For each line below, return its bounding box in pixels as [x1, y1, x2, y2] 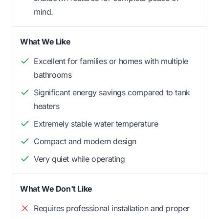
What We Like [20, 36, 71, 46]
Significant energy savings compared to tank [34, 87, 190, 97]
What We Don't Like [20, 183, 92, 194]
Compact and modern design [34, 136, 136, 146]
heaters [34, 101, 60, 111]
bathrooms [34, 69, 72, 80]
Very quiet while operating [34, 153, 125, 164]
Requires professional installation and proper [34, 203, 190, 213]
